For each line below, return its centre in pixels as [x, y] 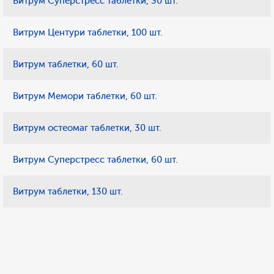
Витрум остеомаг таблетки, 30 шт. [87, 128]
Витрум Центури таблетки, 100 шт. [88, 32]
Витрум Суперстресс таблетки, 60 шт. [95, 160]
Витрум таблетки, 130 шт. [68, 191]
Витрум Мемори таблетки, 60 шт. [85, 96]
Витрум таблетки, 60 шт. [66, 64]
